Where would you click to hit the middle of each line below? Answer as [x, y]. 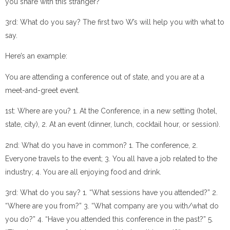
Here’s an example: [36, 56]
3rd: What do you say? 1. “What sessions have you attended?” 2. [111, 192]
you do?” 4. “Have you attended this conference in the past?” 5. [109, 219]
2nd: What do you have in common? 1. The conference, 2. [101, 145]
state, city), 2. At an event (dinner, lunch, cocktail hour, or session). [113, 124]
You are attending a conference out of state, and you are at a [105, 77]
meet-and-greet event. [42, 90]
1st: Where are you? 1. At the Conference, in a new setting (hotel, [111, 111]
